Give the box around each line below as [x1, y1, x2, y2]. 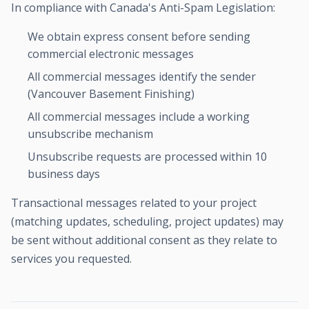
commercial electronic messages [28, 46, 194, 61]
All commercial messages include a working [28, 109, 250, 124]
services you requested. [11, 251, 132, 266]
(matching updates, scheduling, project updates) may [11, 214, 283, 229]
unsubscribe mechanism [28, 126, 153, 141]
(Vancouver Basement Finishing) [28, 86, 195, 101]
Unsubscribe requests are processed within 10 [28, 149, 267, 164]
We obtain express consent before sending [28, 29, 250, 44]
